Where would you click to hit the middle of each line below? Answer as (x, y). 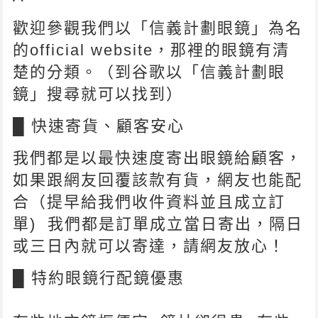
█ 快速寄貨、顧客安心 (99, 126)
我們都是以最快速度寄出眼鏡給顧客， (158, 158)
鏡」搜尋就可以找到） (98, 94)
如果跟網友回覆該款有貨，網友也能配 (158, 180)
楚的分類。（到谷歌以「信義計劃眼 (149, 72)
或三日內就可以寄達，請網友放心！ (149, 246)
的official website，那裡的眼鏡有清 (152, 50)
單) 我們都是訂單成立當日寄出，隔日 (158, 224)
